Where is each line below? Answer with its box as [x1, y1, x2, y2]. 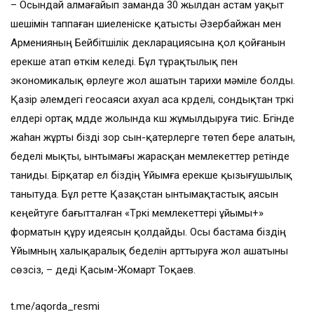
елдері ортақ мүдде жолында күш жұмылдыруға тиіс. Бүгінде [11, 112, 294, 125]
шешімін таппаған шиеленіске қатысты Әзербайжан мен [11, 18, 281, 31]
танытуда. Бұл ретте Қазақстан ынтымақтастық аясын [11, 188, 278, 201]
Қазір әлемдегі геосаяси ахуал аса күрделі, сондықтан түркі [11, 93, 294, 107]
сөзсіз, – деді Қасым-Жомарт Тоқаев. [11, 264, 196, 277]
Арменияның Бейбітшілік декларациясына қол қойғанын [11, 36, 285, 50]
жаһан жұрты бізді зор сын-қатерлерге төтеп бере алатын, [11, 131, 295, 144]
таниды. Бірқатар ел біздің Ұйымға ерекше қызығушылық [11, 169, 292, 182]
